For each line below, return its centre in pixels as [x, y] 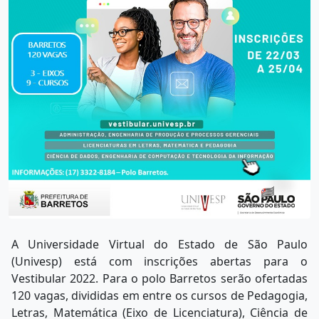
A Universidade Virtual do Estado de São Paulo [159, 245]
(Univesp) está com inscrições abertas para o [159, 262]
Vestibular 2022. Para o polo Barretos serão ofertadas [159, 279]
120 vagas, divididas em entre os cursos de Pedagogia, [159, 296]
